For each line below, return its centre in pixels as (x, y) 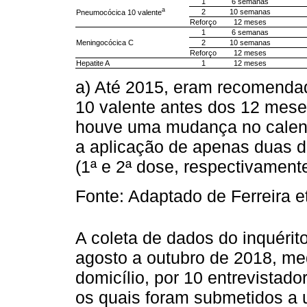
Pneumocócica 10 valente (119, 12)
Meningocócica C (105, 42)
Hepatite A (93, 63)
